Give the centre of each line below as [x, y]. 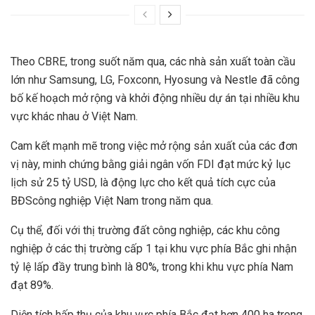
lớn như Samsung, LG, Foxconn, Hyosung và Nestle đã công [155, 80]
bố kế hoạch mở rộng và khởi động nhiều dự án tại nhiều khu [155, 98]
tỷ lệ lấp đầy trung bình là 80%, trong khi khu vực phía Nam [152, 267]
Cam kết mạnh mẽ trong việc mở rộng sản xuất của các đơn [154, 146]
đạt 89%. [32, 285]
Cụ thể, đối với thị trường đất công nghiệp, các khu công [145, 231]
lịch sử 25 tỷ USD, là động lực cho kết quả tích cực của [143, 183]
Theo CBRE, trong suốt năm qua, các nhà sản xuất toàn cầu [153, 62]
